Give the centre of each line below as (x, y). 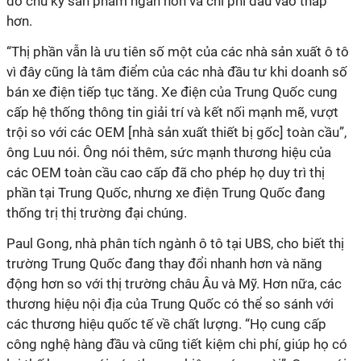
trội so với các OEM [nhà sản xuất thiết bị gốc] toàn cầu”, (176, 132)
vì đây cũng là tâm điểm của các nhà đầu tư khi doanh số (177, 72)
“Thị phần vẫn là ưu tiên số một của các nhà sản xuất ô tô (178, 52)
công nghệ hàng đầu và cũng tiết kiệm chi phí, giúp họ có (177, 344)
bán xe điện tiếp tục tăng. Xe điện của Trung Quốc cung (172, 92)
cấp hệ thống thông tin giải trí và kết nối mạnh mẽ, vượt (172, 112)
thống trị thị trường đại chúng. (97, 213)
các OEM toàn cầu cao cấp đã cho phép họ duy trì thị (166, 172)
